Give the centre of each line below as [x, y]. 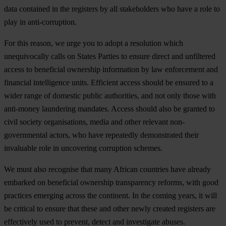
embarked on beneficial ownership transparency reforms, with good [111, 183]
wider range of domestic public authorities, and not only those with [110, 96]
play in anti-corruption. [40, 22]
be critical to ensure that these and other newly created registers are [110, 209]
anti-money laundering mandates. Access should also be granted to [109, 109]
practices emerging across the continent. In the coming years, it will [110, 196]
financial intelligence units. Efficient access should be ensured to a [109, 83]
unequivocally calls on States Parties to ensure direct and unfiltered [110, 56]
